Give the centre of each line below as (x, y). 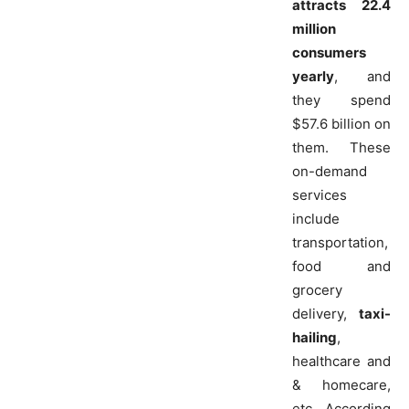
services (320, 195)
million (314, 29)
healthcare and (341, 362)
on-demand (330, 172)
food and (341, 267)
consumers (329, 53)
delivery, (325, 314)
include (316, 219)
